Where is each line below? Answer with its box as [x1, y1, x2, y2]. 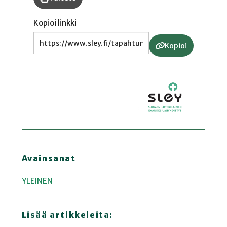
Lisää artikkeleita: [21, 209, 113, 220]
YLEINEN [21, 176, 53, 186]
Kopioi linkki [33, 18, 77, 28]
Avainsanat [21, 153, 76, 164]
